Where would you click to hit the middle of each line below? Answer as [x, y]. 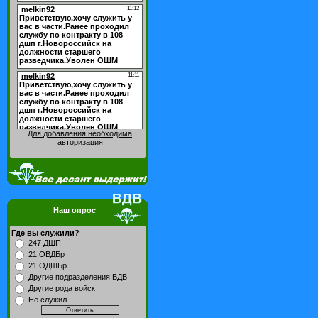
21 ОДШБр [48, 265]
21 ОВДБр [46, 254]
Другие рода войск [62, 288]
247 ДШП [45, 243]
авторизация [80, 142]
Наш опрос [74, 210]
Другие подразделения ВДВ [78, 277]
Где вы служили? [45, 233]
